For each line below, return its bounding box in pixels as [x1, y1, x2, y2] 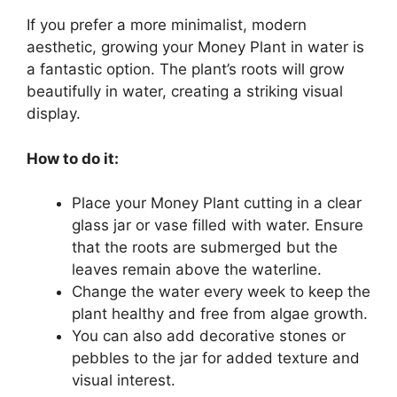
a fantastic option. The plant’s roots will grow [27, 60, 345, 79]
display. [27, 105, 81, 123]
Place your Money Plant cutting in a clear [72, 194, 362, 213]
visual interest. [72, 371, 175, 390]
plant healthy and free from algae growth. [72, 305, 368, 323]
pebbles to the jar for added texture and [72, 349, 360, 368]
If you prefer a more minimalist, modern [27, 16, 307, 35]
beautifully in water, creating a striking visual [27, 82, 343, 101]
